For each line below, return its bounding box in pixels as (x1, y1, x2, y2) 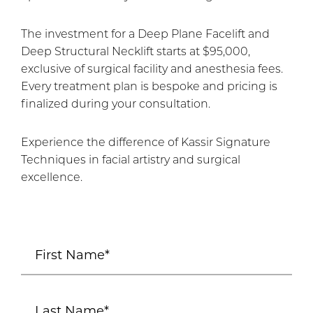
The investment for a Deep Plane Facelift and (21, 29, 270, 41)
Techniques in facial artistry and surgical (21, 155, 240, 166)
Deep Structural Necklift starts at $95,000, (21, 47, 250, 58)
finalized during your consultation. (21, 99, 210, 110)
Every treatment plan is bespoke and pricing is (21, 82, 277, 93)
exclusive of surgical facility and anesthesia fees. (21, 64, 283, 75)
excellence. (21, 173, 82, 184)
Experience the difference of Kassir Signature (21, 138, 270, 149)
